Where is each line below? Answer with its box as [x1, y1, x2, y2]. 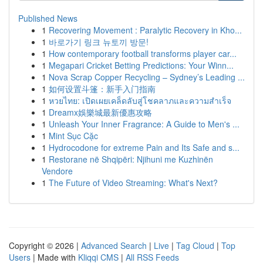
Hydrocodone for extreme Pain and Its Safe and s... [49, 141, 240, 153]
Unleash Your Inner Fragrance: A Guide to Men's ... [49, 118, 240, 130]
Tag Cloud [176, 240, 214, 251]
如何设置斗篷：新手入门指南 [49, 83, 156, 95]
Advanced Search [81, 240, 147, 251]
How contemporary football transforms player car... [49, 48, 237, 59]
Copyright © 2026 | [9, 240, 81, 251]
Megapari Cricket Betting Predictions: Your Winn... [49, 59, 234, 71]
